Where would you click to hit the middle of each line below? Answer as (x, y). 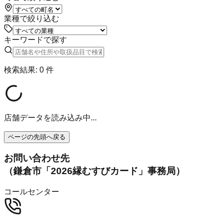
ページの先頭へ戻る (37, 137)
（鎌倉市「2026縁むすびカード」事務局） (94, 171)
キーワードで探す (36, 39)
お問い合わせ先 (37, 158)
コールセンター (32, 192)
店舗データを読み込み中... (50, 117)
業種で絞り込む (32, 18)
